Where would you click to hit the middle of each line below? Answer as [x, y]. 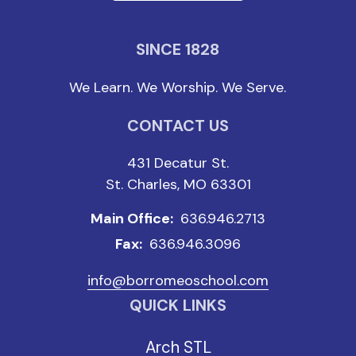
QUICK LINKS [178, 305]
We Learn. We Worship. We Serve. [178, 87]
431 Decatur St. [178, 163]
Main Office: [133, 219]
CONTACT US [178, 125]
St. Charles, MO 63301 [178, 184]
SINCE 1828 [178, 49]
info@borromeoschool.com [178, 280]
